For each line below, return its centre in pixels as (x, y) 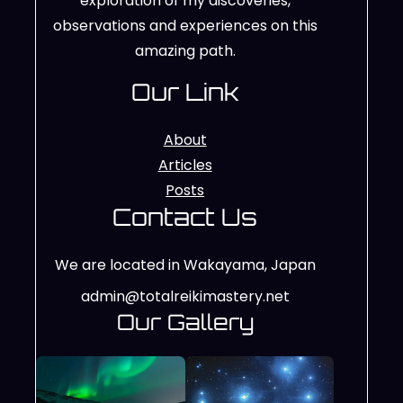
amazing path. (185, 51)
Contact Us (185, 217)
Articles (185, 165)
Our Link (185, 92)
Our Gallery (185, 322)
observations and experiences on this (185, 26)
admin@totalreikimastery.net (185, 297)
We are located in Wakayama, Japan (185, 265)
